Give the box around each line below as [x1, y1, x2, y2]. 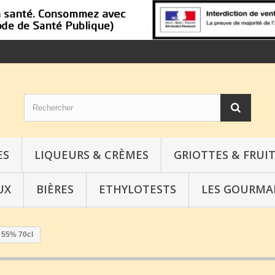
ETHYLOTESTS [99, 182, 176, 196]
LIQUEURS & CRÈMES [34, 147, 149, 162]
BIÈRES [36, 182, 74, 196]
